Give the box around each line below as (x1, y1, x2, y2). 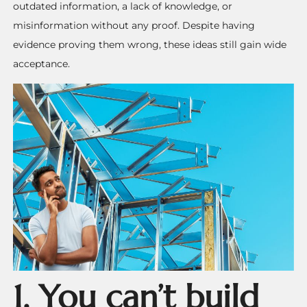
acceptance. (13, 58, 71, 71)
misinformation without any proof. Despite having (13, 19, 256, 32)
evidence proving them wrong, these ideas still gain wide (13, 38, 287, 51)
